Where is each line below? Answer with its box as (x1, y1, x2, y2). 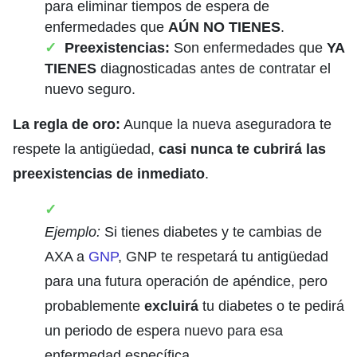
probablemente (45, 297, 144, 314)
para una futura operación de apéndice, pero (45, 273, 328, 289)
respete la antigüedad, (13, 140, 159, 157)
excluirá (144, 297, 198, 314)
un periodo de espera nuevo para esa (45, 322, 283, 339)
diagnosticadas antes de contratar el (96, 60, 331, 76)
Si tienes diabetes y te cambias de (100, 223, 322, 240)
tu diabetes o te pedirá (198, 297, 344, 314)
